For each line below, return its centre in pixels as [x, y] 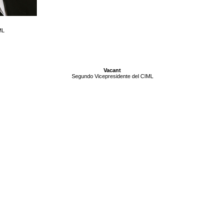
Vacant [112, 70]
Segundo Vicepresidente [101, 76]
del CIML [142, 76]
